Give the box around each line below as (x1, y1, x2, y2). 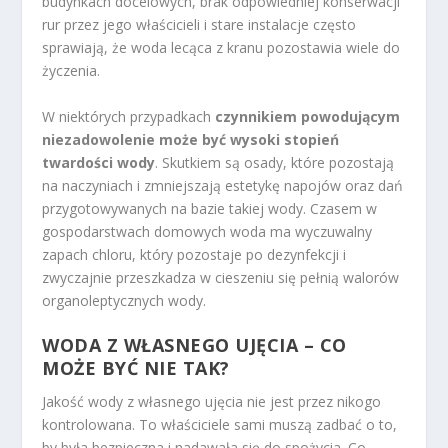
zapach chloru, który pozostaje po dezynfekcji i (42, 244, 347, 264)
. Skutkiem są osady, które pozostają (155, 152, 395, 172)
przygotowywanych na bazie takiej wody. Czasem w (42, 198, 378, 218)
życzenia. (42, 61, 101, 81)
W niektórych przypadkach (42, 106, 216, 126)
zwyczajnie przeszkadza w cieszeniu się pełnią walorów (42, 267, 400, 287)
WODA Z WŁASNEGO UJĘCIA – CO (42, 333, 347, 358)
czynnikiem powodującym (215, 106, 401, 126)
